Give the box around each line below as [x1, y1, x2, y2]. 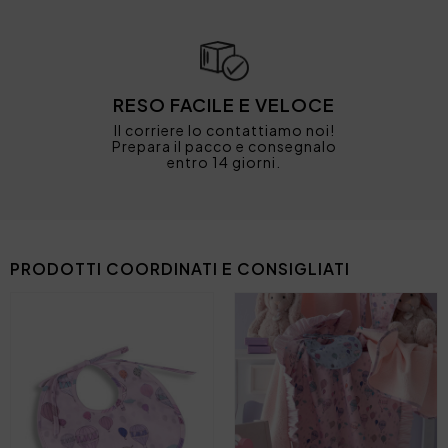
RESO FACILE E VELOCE [113, 93, 335, 117]
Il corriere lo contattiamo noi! [113, 121, 335, 140]
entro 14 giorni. [167, 153, 281, 172]
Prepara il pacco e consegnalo [111, 137, 337, 156]
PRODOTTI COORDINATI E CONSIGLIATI [10, 258, 350, 280]
